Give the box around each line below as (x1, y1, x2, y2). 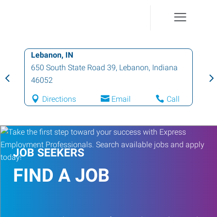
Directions (42, 94, 76, 104)
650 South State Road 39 (31, 63, 116, 72)
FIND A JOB (13, 165, 109, 186)
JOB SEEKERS (13, 146, 84, 159)
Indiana (152, 63, 178, 72)
